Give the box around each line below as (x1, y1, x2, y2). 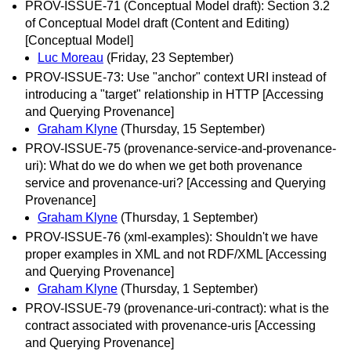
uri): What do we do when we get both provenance (25, 159, 302, 172)
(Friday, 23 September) (107, 50, 233, 64)
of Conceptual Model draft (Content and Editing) (25, 16, 289, 30)
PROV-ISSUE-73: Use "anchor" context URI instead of (25, 70, 326, 84)
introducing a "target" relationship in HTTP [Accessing (25, 87, 324, 101)
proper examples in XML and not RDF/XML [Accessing (25, 248, 327, 262)
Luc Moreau (38, 50, 103, 64)
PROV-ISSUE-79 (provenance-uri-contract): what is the (25, 302, 329, 316)
